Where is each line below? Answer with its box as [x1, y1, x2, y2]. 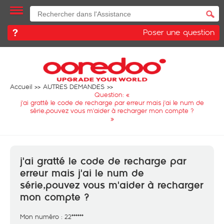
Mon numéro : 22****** [20, 212, 83, 221]
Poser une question [143, 26, 214, 37]
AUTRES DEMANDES [43, 82, 104, 91]
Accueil [10, 82, 32, 91]
